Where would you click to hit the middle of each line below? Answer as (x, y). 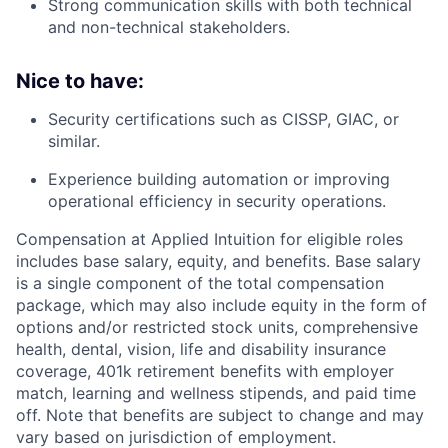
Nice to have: (80, 80)
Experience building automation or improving (219, 178)
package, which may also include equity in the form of (221, 304)
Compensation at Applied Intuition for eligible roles (209, 238)
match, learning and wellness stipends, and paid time (216, 392)
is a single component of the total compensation (200, 282)
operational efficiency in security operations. (217, 200)
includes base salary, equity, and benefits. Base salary (218, 260)
